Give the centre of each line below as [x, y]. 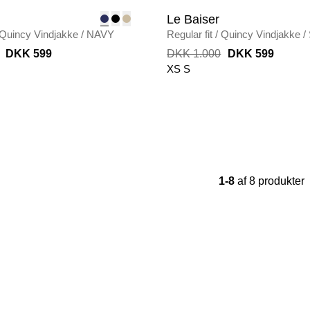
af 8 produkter [271, 181]
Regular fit [190, 34]
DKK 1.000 [194, 54]
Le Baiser [193, 19]
